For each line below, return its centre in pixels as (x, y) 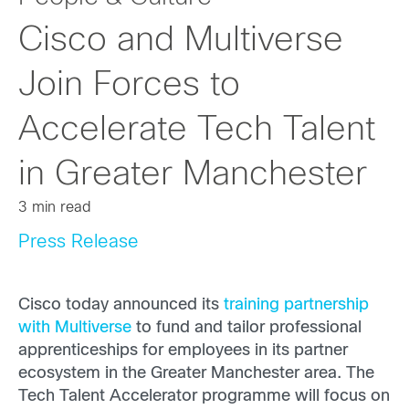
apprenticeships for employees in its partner (183, 351)
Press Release (79, 242)
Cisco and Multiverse (181, 41)
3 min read (55, 208)
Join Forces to (129, 86)
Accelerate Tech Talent (197, 131)
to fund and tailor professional (246, 329)
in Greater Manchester (193, 175)
